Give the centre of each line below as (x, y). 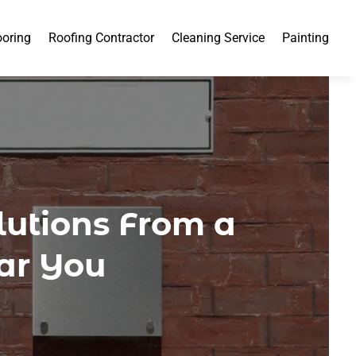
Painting (306, 38)
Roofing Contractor (102, 38)
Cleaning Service (219, 38)
